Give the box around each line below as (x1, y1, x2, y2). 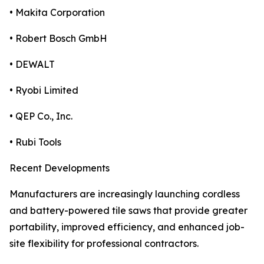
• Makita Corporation (9, 6, 105, 19)
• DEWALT (9, 58, 55, 71)
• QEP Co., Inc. (9, 110, 72, 123)
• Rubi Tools (9, 136, 61, 148)
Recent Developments (9, 162, 110, 174)
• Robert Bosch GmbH (9, 32, 107, 45)
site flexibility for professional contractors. (9, 237, 199, 250)
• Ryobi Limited (9, 84, 78, 97)
